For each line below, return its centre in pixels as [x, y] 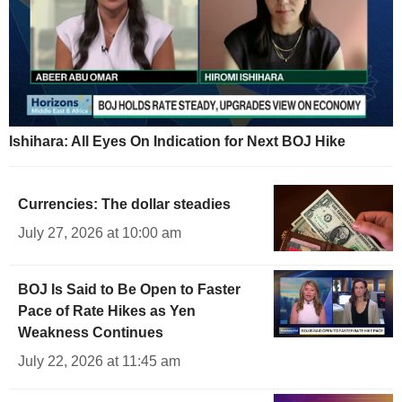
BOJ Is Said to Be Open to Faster [129, 290]
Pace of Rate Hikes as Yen [107, 311]
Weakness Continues [91, 333]
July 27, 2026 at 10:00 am [100, 232]
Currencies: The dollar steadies [124, 204]
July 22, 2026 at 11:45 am [99, 362]
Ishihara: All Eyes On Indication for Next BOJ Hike [177, 141]
